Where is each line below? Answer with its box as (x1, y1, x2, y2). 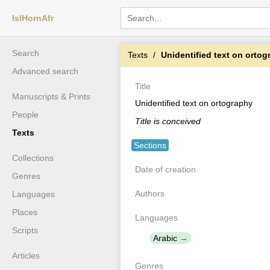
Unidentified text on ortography (135, 98, 253, 108)
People (12, 110, 39, 119)
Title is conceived (135, 116, 201, 126)
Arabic (153, 233, 177, 243)
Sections (134, 140, 166, 150)
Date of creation (135, 165, 196, 174)
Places (12, 207, 37, 217)
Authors (135, 189, 165, 198)
